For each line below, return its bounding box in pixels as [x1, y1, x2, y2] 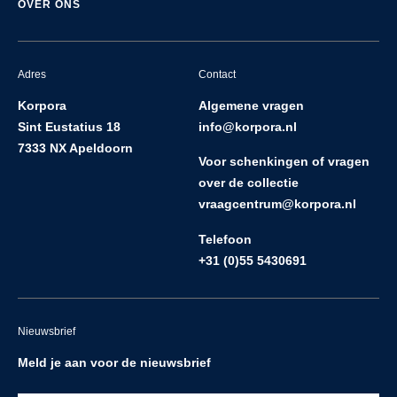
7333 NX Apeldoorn [18, 140, 133, 155]
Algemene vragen [198, 97, 304, 113]
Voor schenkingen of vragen [198, 154, 370, 169]
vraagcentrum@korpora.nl [198, 197, 356, 212]
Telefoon [198, 232, 252, 247]
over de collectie [198, 175, 299, 191]
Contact [198, 67, 236, 81]
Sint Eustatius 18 [18, 119, 121, 134]
